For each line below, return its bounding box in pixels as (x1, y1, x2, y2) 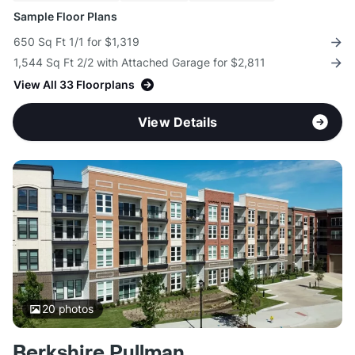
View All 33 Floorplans (13, 78, 135, 92)
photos (55, 302, 94, 316)
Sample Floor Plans (13, 10, 117, 24)
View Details (138, 114, 217, 131)
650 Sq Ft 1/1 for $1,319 (13, 35, 139, 49)
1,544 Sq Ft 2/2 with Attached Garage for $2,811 (13, 55, 265, 70)
